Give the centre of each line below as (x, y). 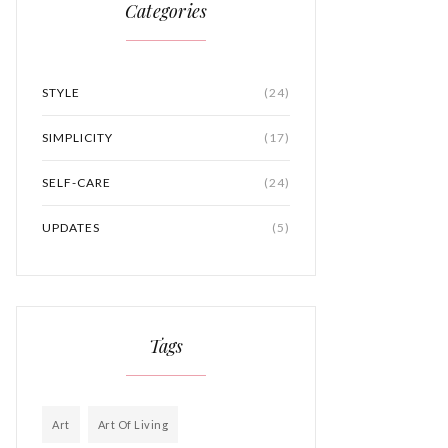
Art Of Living (132, 424)
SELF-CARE (76, 182)
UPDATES (71, 227)
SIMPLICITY (77, 137)
